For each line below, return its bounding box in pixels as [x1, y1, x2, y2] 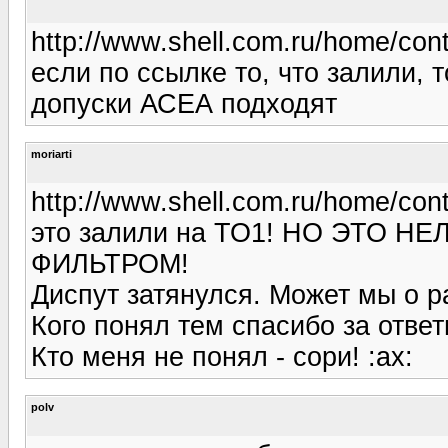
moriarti [31, 147, 72, 160]
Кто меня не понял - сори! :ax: [31, 341, 413, 372]
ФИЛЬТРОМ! [31, 248, 189, 279]
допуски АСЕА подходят [31, 88, 337, 119]
